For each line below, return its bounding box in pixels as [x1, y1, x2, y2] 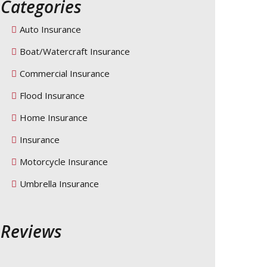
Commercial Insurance [20, 67, 110, 79]
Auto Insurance [20, 23, 81, 35]
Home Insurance [20, 111, 88, 123]
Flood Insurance [20, 89, 85, 101]
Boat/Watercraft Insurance [20, 45, 130, 57]
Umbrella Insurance [20, 178, 99, 190]
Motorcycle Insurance [20, 156, 108, 167]
